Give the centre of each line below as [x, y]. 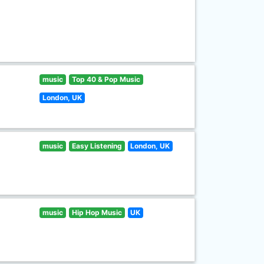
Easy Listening [97, 146]
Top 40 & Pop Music [106, 79]
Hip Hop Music [97, 212]
